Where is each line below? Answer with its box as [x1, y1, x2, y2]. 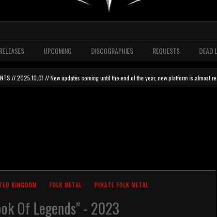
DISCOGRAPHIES [91, 46, 133, 56]
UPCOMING [44, 46, 72, 56]
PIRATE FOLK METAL [94, 181, 149, 189]
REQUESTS [153, 46, 180, 56]
